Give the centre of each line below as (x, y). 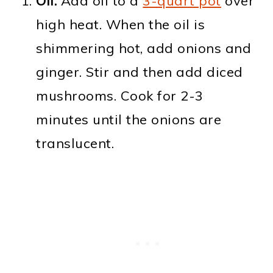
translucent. (75, 144)
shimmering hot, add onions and (144, 48)
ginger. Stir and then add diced (140, 72)
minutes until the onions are (129, 120)
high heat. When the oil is (121, 25)
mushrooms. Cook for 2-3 (120, 96)
